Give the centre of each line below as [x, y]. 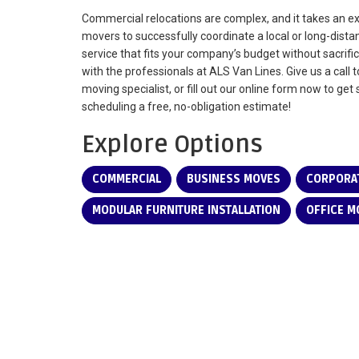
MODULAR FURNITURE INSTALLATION [186, 211]
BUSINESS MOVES [234, 179]
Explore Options [172, 145]
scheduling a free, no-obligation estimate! [186, 107]
